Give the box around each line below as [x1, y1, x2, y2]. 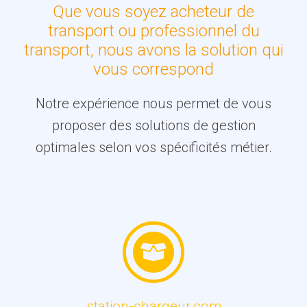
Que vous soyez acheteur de [53, 2, 254, 22]
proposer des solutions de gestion [51, 117, 256, 134]
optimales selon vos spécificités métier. [35, 139, 272, 156]
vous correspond [93, 60, 214, 79]
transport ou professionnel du [47, 21, 260, 41]
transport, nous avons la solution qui [23, 40, 284, 60]
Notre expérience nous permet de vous [36, 95, 271, 112]
